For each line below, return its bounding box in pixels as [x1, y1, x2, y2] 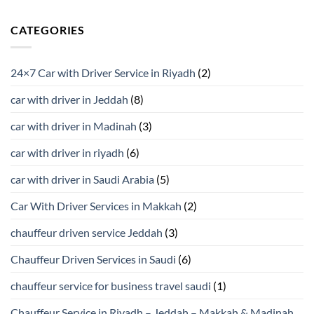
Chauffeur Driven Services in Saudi [11, 252, 176, 266]
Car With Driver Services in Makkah [11, 198, 182, 212]
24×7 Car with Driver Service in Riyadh [11, 65, 196, 79]
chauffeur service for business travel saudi [11, 278, 211, 292]
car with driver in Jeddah [11, 92, 128, 106]
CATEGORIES [11, 23, 85, 37]
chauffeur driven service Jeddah [11, 225, 163, 239]
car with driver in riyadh [11, 145, 124, 159]
